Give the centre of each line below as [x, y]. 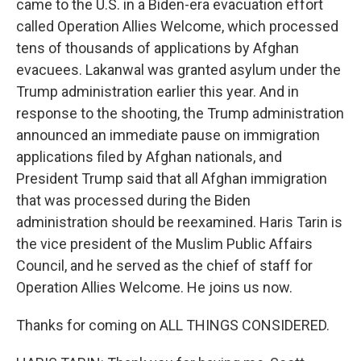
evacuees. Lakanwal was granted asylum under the [178, 70]
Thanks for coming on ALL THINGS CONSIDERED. [173, 325]
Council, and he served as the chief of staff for [164, 266]
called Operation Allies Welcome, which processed [177, 26]
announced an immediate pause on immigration [168, 135]
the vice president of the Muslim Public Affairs [164, 244]
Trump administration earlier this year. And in [158, 91]
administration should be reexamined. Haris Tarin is [179, 222]
